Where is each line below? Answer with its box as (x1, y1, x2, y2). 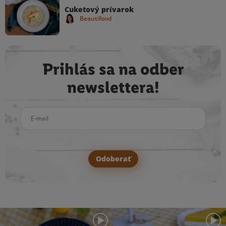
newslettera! (67, 78, 159, 97)
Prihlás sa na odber (42, 60, 184, 79)
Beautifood (80, 14, 111, 23)
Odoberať (95, 153, 131, 163)
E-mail (20, 106, 41, 116)
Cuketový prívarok (65, 4, 134, 14)
